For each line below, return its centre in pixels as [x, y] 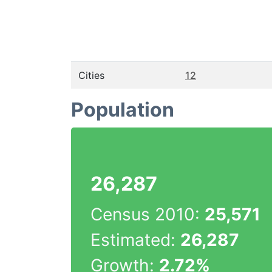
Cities [91, 75]
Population [123, 110]
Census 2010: [148, 214]
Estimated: [135, 240]
